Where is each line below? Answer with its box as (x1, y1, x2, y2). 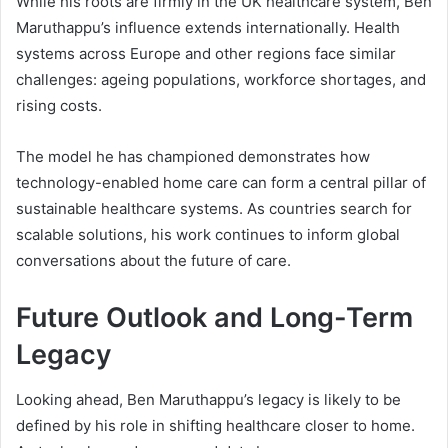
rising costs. (16, 96, 102, 116)
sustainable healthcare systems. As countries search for (16, 199, 412, 219)
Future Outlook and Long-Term (16, 301, 413, 335)
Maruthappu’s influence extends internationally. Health (16, 18, 400, 38)
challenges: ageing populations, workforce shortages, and (16, 70, 426, 90)
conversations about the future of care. (16, 251, 291, 271)
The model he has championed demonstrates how (16, 147, 370, 167)
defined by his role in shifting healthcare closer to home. (16, 415, 415, 435)
